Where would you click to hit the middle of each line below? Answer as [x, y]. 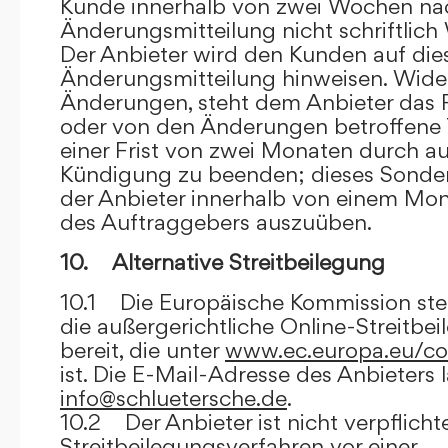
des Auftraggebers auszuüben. [216, 221]
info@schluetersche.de [173, 397]
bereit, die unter [142, 349]
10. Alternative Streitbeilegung [222, 261]
